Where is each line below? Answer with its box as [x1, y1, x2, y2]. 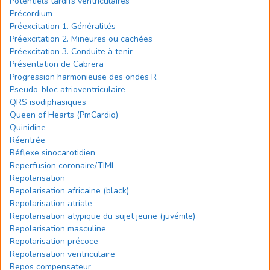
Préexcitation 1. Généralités [10, 20, 116, 32]
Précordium [10, 8, 52, 19]
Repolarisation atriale [10, 198, 92, 209]
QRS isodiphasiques [10, 96, 86, 108]
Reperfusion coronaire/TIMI [10, 160, 113, 171]
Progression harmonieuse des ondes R [10, 71, 157, 83]
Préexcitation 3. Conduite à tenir [10, 46, 133, 57]
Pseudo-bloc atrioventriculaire [10, 84, 125, 95]
